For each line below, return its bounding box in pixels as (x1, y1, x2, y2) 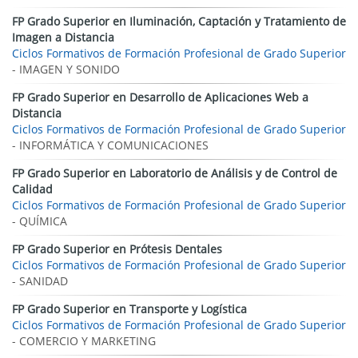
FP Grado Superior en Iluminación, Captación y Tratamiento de (12, 14, 346, 29)
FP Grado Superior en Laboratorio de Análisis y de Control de (12, 165, 337, 181)
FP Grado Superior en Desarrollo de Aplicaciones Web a (12, 89, 308, 105)
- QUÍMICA (12, 213, 67, 229)
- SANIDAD (12, 273, 68, 288)
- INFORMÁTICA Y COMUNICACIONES (12, 137, 209, 153)
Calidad (12, 181, 53, 197)
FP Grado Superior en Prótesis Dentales (12, 241, 222, 257)
